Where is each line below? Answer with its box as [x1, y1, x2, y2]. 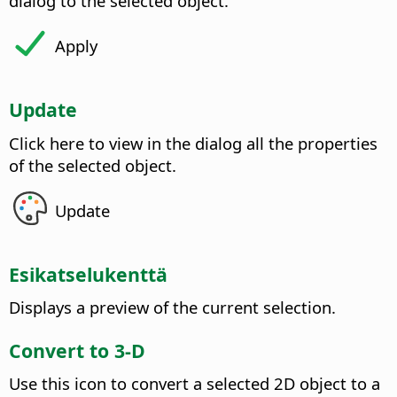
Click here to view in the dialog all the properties [9, 131, 378, 154]
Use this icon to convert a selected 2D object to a [9, 372, 380, 395]
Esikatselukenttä [9, 261, 167, 287]
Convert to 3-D [9, 337, 145, 363]
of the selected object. [9, 153, 176, 176]
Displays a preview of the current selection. [9, 296, 336, 319]
